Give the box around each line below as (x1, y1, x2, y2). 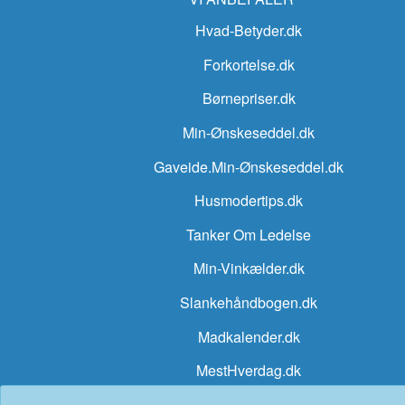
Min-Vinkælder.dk (193, 258, 305, 279)
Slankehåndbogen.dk (180, 291, 318, 313)
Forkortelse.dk (202, 53, 295, 75)
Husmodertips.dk (194, 190, 304, 212)
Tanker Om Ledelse (186, 223, 312, 245)
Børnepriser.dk (202, 88, 296, 109)
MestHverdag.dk (196, 360, 302, 381)
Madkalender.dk (197, 325, 300, 347)
